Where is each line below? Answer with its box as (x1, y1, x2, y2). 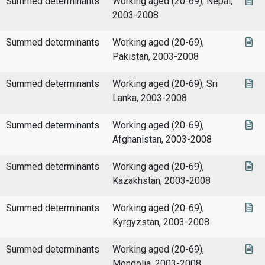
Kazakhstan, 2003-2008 (112, 175, 211, 187)
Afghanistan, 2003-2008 (112, 134, 212, 146)
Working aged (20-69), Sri (112, 78, 218, 90)
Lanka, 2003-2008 (112, 92, 187, 104)
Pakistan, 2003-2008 (112, 51, 199, 63)
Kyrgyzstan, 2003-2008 (112, 216, 209, 228)
